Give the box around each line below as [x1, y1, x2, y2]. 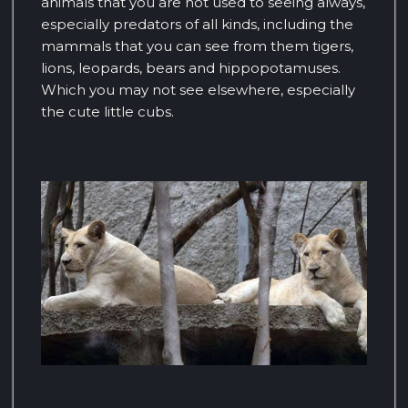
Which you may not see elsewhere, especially [41, 81, 355, 99]
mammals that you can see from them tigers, [41, 37, 353, 56]
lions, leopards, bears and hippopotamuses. [41, 59, 341, 77]
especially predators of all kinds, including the [41, 15, 353, 34]
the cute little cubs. [41, 103, 174, 121]
